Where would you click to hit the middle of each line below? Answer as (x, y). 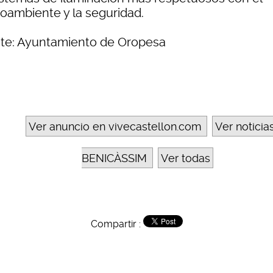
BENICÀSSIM (114, 158)
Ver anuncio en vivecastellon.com (115, 127)
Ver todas (186, 158)
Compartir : (117, 224)
